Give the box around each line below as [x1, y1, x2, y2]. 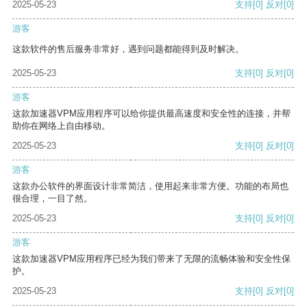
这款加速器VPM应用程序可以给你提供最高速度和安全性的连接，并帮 [12, 108, 291, 119]
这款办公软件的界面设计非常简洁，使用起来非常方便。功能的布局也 [12, 181, 288, 192]
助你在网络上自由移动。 [12, 121, 110, 132]
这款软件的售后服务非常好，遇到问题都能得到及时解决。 [12, 44, 244, 55]
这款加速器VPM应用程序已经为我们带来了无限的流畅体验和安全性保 [12, 254, 291, 265]
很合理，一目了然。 [12, 193, 93, 204]
